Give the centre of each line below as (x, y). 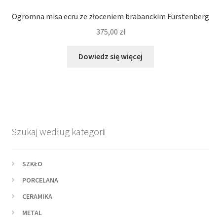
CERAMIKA (37, 197)
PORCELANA (40, 180)
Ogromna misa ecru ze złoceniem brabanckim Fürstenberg (110, 16)
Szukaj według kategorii (58, 131)
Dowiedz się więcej (110, 56)
